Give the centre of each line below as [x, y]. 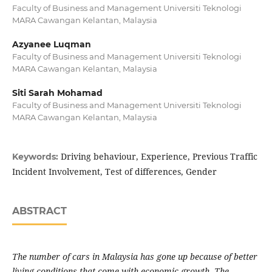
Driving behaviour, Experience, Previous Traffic [159, 157]
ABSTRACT [39, 211]
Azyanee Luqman [51, 44]
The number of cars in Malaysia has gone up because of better [134, 257]
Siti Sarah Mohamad [57, 93]
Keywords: [36, 157]
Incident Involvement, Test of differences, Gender [114, 172]
